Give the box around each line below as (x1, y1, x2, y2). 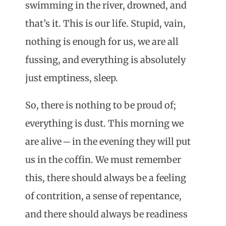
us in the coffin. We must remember (25, 154, 181, 166)
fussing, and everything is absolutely (25, 54, 186, 66)
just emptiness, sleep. (25, 72, 118, 84)
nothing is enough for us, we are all (25, 36, 179, 48)
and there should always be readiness (25, 208, 188, 220)
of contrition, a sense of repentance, (25, 190, 182, 202)
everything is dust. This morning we (25, 118, 184, 130)
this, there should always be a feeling (25, 172, 186, 184)
